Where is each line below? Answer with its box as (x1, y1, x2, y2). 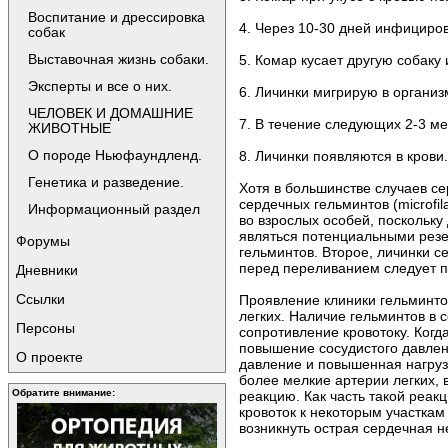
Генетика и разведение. (28, 174, 184, 190)
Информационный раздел (28, 201, 200, 217)
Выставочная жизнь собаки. (28, 51, 209, 67)
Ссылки (16, 291, 65, 307)
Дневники (16, 262, 78, 278)
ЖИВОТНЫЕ (28, 120, 111, 136)
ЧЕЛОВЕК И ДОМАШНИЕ (28, 105, 193, 121)
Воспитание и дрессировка (28, 9, 205, 25)
